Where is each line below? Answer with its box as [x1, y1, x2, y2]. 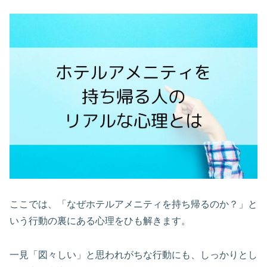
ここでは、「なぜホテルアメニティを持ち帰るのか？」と [10, 199, 257, 210]
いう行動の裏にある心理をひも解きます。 [10, 216, 191, 226]
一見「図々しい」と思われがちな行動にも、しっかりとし [10, 249, 257, 260]
